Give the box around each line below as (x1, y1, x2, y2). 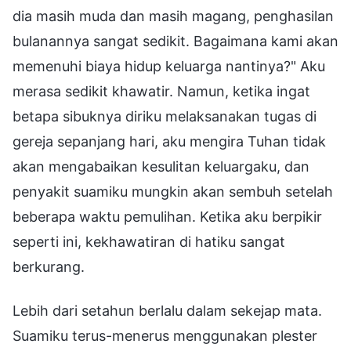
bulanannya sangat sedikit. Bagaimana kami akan (13, 32, 338, 49)
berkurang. (13, 258, 85, 275)
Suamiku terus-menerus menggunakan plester (13, 327, 317, 344)
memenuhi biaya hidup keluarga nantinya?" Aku (13, 57, 325, 74)
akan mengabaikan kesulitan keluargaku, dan (13, 157, 309, 175)
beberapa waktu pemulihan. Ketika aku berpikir (13, 208, 322, 225)
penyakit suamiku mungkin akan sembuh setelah (13, 183, 333, 200)
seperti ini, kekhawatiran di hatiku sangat (13, 233, 285, 250)
